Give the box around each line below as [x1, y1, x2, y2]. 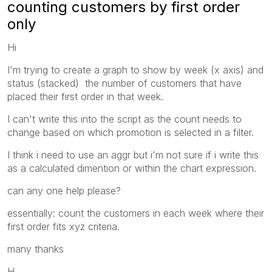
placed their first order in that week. [7, 90, 163, 103]
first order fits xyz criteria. [7, 220, 120, 233]
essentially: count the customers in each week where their [7, 206, 264, 219]
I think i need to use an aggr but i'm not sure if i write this [7, 148, 259, 161]
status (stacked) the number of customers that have [7, 76, 242, 89]
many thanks [7, 242, 64, 255]
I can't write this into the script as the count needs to [7, 112, 242, 125]
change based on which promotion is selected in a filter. [7, 126, 254, 138]
